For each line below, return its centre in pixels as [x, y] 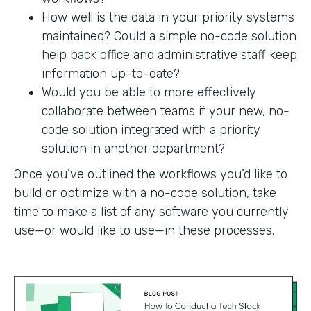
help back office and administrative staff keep [169, 54]
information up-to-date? [112, 73]
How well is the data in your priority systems [168, 17]
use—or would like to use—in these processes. [144, 230]
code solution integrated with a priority [151, 129]
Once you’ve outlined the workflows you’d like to [151, 174]
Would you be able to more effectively [149, 92]
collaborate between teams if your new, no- [166, 111]
